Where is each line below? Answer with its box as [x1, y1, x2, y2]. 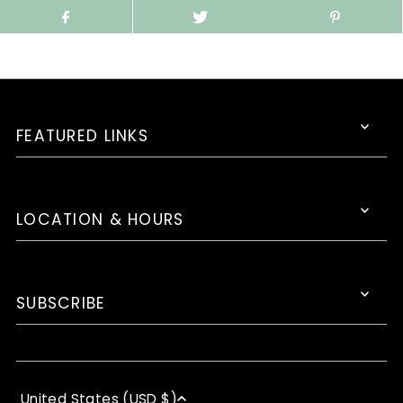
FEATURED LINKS [15, 124, 149, 147]
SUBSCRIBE [15, 291, 106, 314]
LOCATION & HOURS [15, 208, 184, 230]
